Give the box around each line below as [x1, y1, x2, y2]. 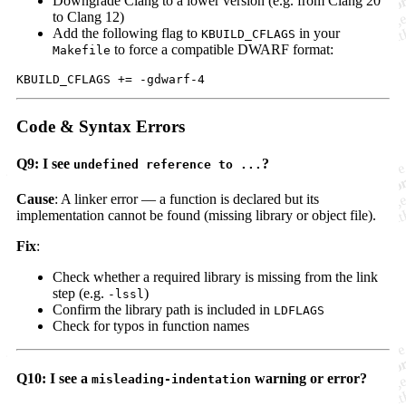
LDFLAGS [274, 304, 324, 318]
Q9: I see [16, 156, 73, 172]
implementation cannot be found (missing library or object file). [16, 208, 376, 224]
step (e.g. [53, 285, 108, 302]
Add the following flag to [53, 25, 201, 42]
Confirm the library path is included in [53, 302, 274, 318]
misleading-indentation [92, 372, 251, 386]
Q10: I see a [16, 370, 92, 386]
